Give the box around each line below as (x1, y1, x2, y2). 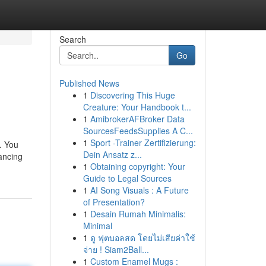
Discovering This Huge (90, 89, 175, 101)
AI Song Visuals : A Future (90, 184, 189, 196)
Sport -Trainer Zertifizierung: (90, 137, 196, 148)
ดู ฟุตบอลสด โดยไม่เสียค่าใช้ (90, 232, 195, 243)
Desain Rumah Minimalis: (90, 208, 186, 220)
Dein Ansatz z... (83, 148, 142, 160)
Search (59, 33, 86, 45)
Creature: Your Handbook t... (83, 101, 191, 113)
